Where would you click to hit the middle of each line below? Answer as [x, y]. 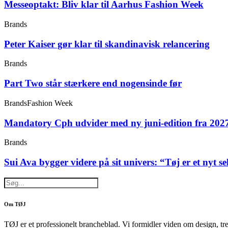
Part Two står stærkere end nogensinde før [93, 83]
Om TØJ [15, 204]
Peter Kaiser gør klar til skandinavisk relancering [107, 44]
